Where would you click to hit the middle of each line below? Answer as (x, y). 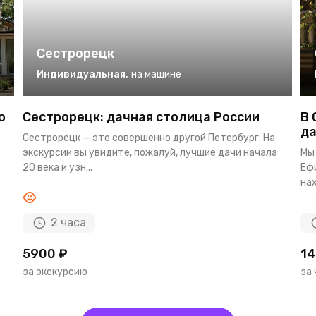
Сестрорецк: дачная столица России (141, 117)
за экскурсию (55, 272)
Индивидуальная (81, 74)
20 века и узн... (58, 167)
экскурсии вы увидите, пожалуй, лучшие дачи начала (150, 152)
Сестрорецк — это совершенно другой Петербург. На (149, 138)
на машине (157, 74)
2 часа (69, 222)
